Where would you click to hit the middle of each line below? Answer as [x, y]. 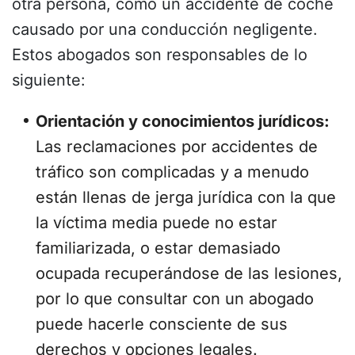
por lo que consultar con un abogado [175, 299]
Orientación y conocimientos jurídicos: [183, 122]
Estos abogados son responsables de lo [160, 55]
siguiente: [49, 80]
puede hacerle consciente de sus [162, 324]
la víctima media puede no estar [157, 223]
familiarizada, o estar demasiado [158, 248]
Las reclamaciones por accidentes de [177, 147]
